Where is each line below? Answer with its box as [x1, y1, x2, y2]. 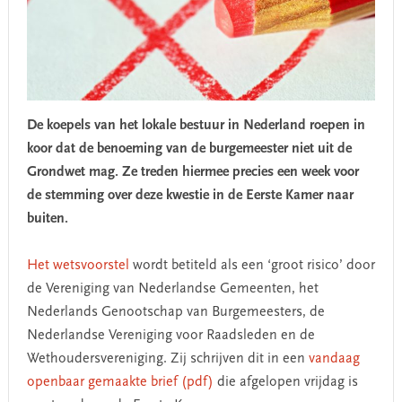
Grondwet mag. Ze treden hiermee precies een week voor [26, 164, 359, 179]
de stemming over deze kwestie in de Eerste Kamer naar [26, 188, 354, 203]
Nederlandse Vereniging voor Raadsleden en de [26, 328, 315, 343]
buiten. [26, 211, 68, 226]
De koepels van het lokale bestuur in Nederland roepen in [26, 118, 365, 133]
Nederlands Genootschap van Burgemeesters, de [26, 304, 325, 319]
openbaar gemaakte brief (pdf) [26, 374, 214, 389]
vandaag [308, 351, 360, 366]
